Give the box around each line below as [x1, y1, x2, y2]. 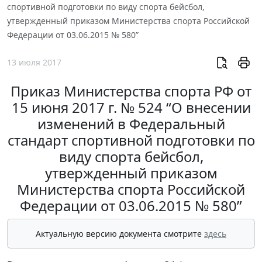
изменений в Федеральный [37, 114, 225, 134]
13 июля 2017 [7, 57, 61, 68]
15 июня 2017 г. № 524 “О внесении [11, 98, 251, 118]
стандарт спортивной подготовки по [7, 130, 255, 150]
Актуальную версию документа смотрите [36, 228, 204, 240]
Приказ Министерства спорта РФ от [11, 81, 251, 101]
